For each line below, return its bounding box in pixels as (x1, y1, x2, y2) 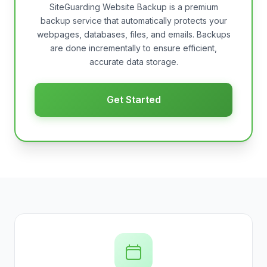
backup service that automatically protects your (40, 15, 227, 26)
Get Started (106, 94, 161, 105)
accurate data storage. (89, 57, 178, 67)
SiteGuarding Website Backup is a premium (49, 2, 218, 12)
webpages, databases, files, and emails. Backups (36, 29, 231, 39)
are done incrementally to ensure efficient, (50, 43, 217, 53)
